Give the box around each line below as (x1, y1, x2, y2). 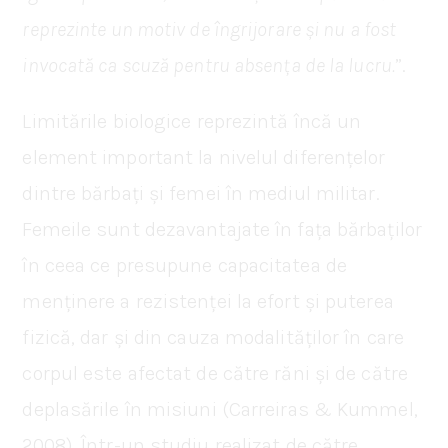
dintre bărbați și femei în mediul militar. (22, 181, 380, 205)
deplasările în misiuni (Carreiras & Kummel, (22, 397, 418, 421)
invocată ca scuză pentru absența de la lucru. (22, 53, 395, 77)
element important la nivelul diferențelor (22, 145, 386, 169)
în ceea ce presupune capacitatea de (22, 253, 347, 277)
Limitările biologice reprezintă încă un (22, 109, 362, 133)
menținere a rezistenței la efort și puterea (22, 289, 394, 313)
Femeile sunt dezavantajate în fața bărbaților (22, 217, 422, 241)
